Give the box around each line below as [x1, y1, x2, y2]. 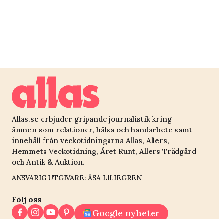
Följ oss [12, 195, 41, 205]
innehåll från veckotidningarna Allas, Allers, [12, 136, 169, 146]
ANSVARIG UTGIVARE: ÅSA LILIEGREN [12, 174, 142, 183]
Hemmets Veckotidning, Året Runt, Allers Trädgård [12, 147, 196, 156]
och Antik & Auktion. [12, 157, 85, 167]
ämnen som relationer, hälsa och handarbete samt [12, 125, 192, 135]
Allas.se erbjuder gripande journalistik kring [12, 114, 172, 124]
